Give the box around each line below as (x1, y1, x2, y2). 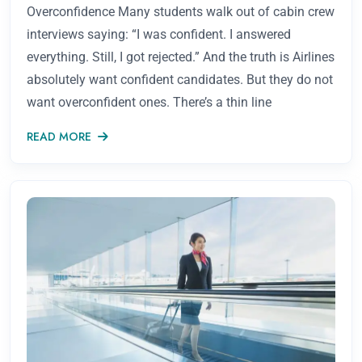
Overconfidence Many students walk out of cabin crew (27, 3, 335, 19)
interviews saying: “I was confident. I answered (27, 26, 291, 42)
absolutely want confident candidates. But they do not (27, 71, 333, 87)
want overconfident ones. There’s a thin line (27, 94, 271, 110)
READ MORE (27, 128, 91, 145)
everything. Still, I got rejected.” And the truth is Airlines (27, 48, 335, 65)
